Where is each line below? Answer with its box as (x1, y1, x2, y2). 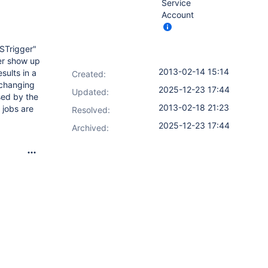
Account (162, 10, 194, 20)
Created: (72, 69, 106, 79)
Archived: (72, 123, 109, 133)
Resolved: (72, 105, 110, 115)
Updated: (72, 87, 109, 97)
